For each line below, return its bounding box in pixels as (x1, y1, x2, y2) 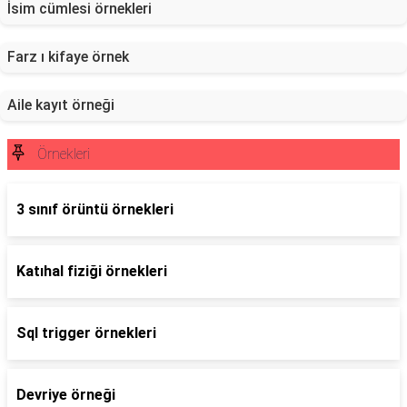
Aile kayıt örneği (7, 96, 114, 114)
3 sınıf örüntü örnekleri (16, 201, 174, 218)
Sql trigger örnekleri (16, 324, 156, 342)
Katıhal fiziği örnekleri (16, 263, 167, 280)
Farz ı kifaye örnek (7, 48, 129, 65)
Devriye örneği (16, 386, 115, 403)
